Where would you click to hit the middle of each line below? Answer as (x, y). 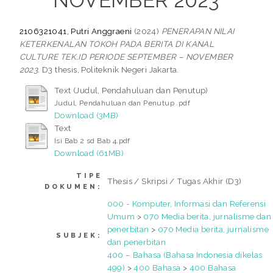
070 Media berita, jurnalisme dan (207, 217)
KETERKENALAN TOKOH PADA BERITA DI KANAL (117, 44)
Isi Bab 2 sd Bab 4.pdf (92, 140)
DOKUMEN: (73, 187)
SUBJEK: (79, 236)
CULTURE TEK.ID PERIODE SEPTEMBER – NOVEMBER (126, 56)
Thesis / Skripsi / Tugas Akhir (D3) (174, 181)
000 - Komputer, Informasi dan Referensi (186, 204)
